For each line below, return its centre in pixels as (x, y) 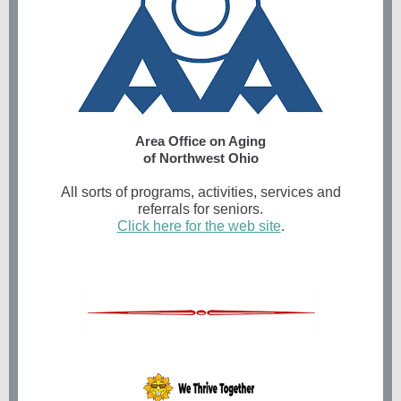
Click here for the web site (199, 226)
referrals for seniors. (200, 209)
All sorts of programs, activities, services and (200, 192)
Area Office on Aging (200, 141)
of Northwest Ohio (200, 158)
